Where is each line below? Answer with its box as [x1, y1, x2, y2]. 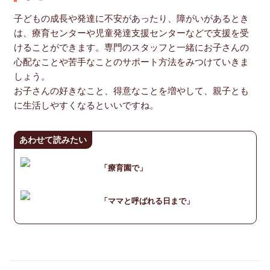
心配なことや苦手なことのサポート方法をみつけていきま [13, 55, 249, 67]
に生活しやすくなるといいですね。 [13, 98, 159, 111]
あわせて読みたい [19, 134, 87, 146]
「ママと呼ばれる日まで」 [99, 195, 194, 207]
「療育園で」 [99, 162, 147, 174]
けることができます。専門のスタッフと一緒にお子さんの [13, 40, 249, 53]
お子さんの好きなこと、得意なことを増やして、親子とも [13, 84, 249, 96]
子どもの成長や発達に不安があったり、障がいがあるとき [13, 11, 249, 24]
